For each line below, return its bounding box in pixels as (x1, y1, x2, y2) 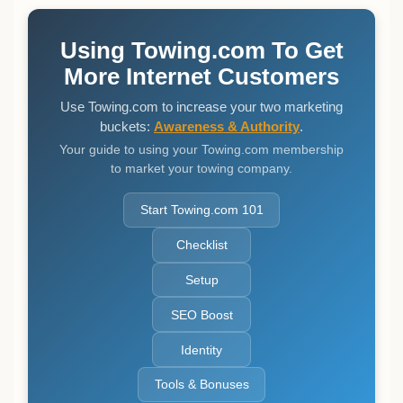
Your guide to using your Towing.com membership (59, 142, 344, 157)
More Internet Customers (64, 64, 339, 89)
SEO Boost (170, 307, 233, 322)
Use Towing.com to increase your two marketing (60, 99, 343, 114)
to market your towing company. (111, 161, 292, 175)
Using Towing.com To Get (59, 38, 344, 63)
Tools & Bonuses (154, 377, 249, 392)
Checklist (175, 237, 228, 253)
